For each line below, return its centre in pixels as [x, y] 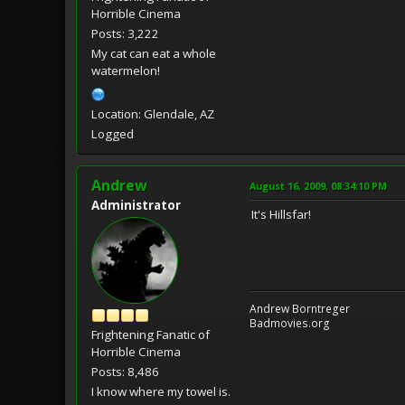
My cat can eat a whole [154, 53]
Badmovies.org [290, 323]
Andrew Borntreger [300, 308]
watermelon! [126, 70]
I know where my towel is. [161, 391]
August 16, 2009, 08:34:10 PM [318, 185]
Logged [113, 133]
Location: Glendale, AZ [153, 113]
